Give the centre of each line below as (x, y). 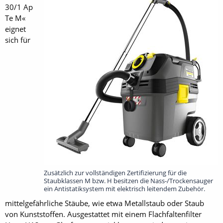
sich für (18, 40)
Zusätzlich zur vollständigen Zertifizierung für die (115, 172)
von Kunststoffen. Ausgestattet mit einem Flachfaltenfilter (103, 214)
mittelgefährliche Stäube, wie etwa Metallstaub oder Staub (105, 203)
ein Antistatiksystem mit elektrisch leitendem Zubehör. (124, 188)
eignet (15, 29)
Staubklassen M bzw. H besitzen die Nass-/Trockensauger (128, 180)
